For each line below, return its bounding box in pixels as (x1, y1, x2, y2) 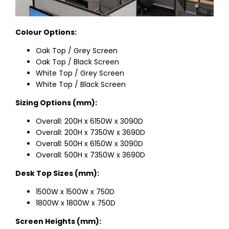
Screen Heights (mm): (15, 216, 101, 226)
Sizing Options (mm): (15, 97, 97, 108)
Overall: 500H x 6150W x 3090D (36, 138, 143, 149)
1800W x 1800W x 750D (36, 197, 116, 208)
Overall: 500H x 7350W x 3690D (36, 149, 145, 160)
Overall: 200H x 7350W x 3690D (36, 127, 145, 138)
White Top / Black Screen (36, 79, 126, 89)
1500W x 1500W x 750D (36, 186, 114, 197)
